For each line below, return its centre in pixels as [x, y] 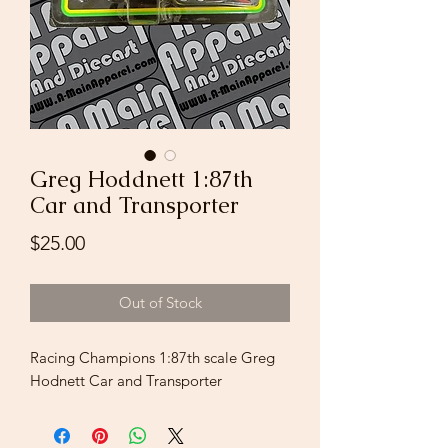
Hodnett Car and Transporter [126, 380]
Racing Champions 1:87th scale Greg [152, 357]
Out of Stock [160, 302]
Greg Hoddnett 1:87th [141, 179]
